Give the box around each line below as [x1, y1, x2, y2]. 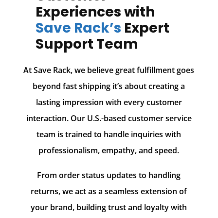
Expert [124, 18, 170, 38]
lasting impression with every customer [36, 97, 182, 108]
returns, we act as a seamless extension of [31, 186, 187, 197]
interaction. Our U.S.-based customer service [26, 113, 192, 124]
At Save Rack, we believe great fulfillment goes [23, 65, 195, 76]
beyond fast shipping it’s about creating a [33, 81, 185, 92]
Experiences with [36, 2, 155, 22]
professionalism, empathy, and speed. [38, 145, 180, 156]
